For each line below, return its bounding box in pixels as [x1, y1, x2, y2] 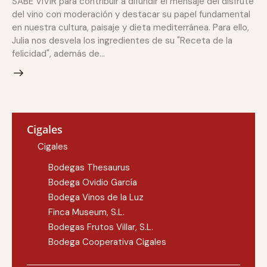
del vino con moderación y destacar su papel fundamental [12, 8, 250, 21]
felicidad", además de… [12, 48, 105, 60]
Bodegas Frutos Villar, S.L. [48, 221, 153, 234]
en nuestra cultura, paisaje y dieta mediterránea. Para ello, [12, 21, 249, 34]
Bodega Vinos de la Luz [48, 191, 144, 204]
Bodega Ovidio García [48, 176, 137, 189]
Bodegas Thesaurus [48, 162, 130, 174]
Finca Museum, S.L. [48, 206, 125, 219]
